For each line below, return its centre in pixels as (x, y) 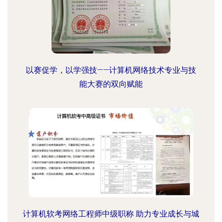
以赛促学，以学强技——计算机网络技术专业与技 (111, 70)
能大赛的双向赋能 (111, 84)
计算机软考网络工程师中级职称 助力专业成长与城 (111, 214)
